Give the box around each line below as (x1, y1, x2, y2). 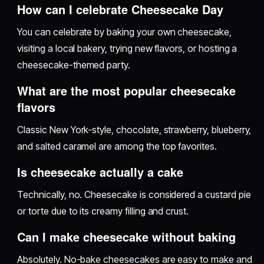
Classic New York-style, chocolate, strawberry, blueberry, (17, 123, 252, 136)
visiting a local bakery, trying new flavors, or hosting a (17, 42, 237, 54)
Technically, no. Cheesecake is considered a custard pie (17, 188, 251, 200)
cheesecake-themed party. (17, 58, 131, 71)
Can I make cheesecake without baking (17, 227, 236, 245)
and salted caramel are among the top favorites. (17, 140, 217, 152)
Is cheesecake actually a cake (17, 163, 184, 180)
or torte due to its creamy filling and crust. (17, 204, 189, 217)
